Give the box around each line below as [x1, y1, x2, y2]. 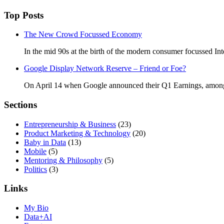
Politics [24, 164, 47, 173]
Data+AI [24, 212, 52, 221]
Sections [4, 99, 37, 110]
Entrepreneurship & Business [24, 119, 116, 128]
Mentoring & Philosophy [24, 155, 102, 164]
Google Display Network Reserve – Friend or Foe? [24, 64, 186, 73]
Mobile [24, 146, 46, 155]
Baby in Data [24, 137, 66, 146]
